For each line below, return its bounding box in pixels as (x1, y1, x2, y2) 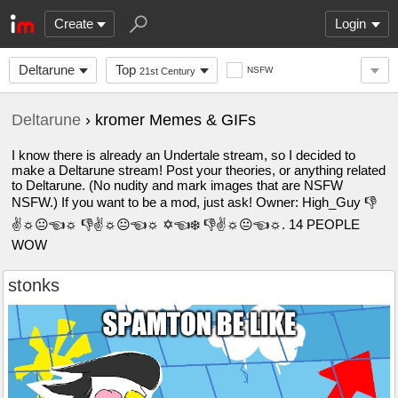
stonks (8, 275, 60, 295)
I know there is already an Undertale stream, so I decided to (12, 147, 355, 163)
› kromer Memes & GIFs (81, 111, 256, 129)
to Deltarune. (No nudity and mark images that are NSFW (12, 178, 343, 193)
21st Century (139, 66, 195, 76)
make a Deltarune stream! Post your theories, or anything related (12, 163, 386, 178)
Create (54, 16, 93, 31)
